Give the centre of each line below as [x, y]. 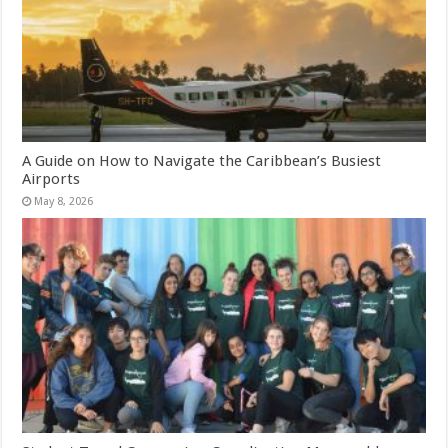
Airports [51, 179]
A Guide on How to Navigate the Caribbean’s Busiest [202, 161]
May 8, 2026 [64, 202]
